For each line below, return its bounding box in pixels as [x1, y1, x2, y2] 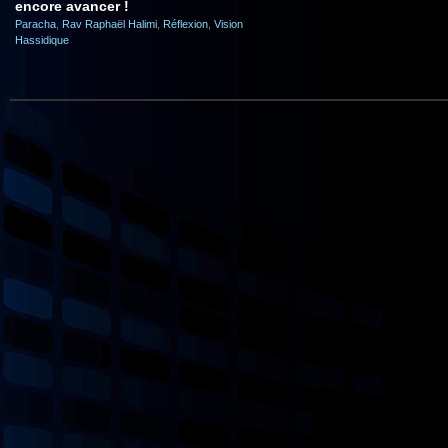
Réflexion [163, 18, 208, 30]
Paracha [15, 18, 56, 30]
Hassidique [15, 34, 69, 46]
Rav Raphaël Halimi [62, 18, 157, 30]
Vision [214, 18, 243, 30]
